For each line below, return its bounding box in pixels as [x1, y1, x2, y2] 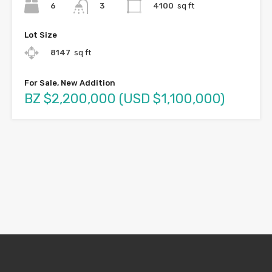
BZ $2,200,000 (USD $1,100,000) [24, 90, 225, 107]
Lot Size [24, 30, 57, 39]
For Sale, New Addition [24, 78, 115, 87]
